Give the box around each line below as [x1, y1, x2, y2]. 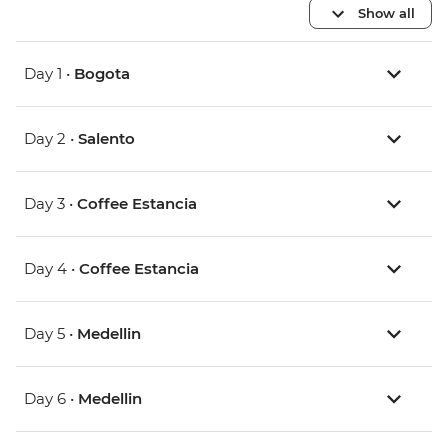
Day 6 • [24, 389, 78, 409]
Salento [78, 129, 135, 149]
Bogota [74, 64, 130, 84]
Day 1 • [24, 64, 74, 84]
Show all [358, 4, 415, 21]
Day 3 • [24, 194, 77, 214]
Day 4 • [24, 259, 79, 279]
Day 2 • [24, 129, 78, 149]
